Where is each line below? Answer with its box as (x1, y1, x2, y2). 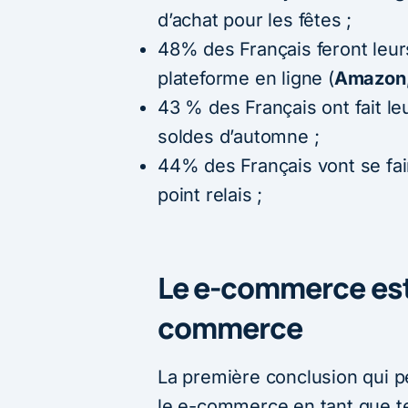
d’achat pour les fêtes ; (158, 8, 352, 31)
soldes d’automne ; (158, 125, 320, 148)
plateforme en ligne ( (158, 66, 334, 89)
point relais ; (158, 183, 263, 206)
